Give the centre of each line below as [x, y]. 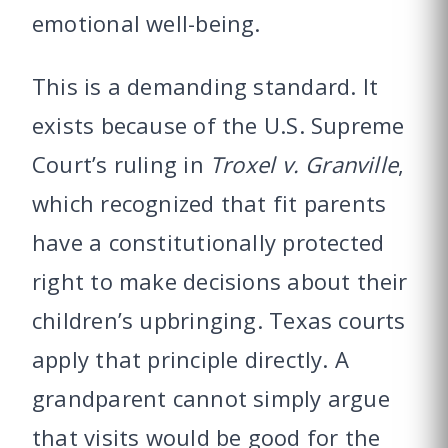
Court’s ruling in [121, 164]
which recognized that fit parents [209, 203]
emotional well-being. [146, 23]
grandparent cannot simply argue [211, 398]
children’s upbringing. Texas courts [219, 320]
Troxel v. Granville [304, 164]
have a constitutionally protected [208, 242]
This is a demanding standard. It [205, 86]
